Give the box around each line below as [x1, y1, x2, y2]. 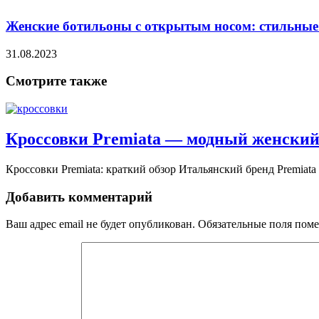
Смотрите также [6, 73, 107, 89]
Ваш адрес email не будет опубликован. [6, 218, 195, 231]
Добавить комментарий [6, 189, 152, 204]
